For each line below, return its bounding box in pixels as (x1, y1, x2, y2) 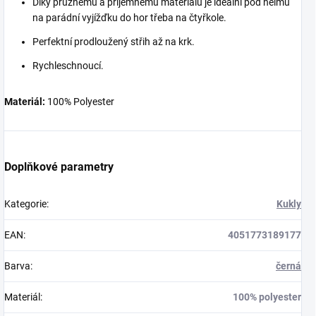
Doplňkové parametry (4, 159, 114, 174)
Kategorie (4, 197, 47, 209)
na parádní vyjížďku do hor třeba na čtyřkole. (32, 11, 226, 23)
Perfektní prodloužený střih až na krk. (32, 35, 195, 47)
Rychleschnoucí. (32, 59, 104, 71)
